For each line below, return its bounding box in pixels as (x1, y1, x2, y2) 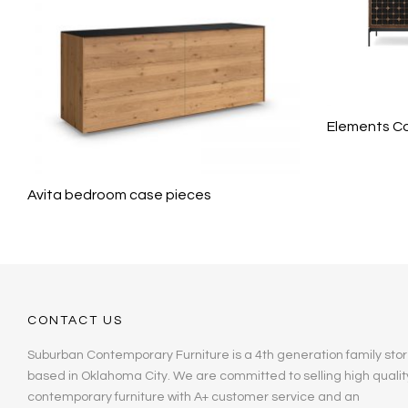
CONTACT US (27, 313, 123, 327)
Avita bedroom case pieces (27, 187, 211, 202)
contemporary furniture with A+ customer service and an (27, 390, 360, 403)
